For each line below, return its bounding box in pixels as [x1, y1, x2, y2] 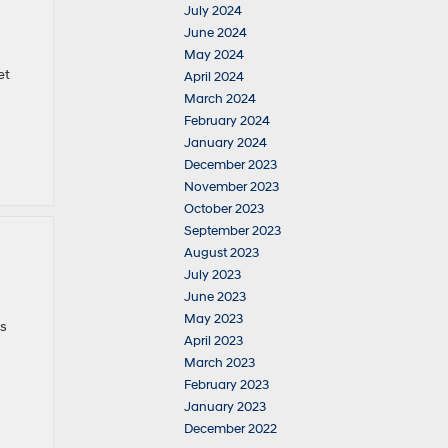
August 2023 [184, 245, 259, 261]
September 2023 [184, 223, 281, 239]
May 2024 [184, 47, 244, 63]
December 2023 [184, 157, 277, 173]
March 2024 [184, 91, 256, 107]
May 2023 [184, 311, 243, 327]
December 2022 [184, 421, 277, 437]
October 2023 [184, 201, 264, 217]
